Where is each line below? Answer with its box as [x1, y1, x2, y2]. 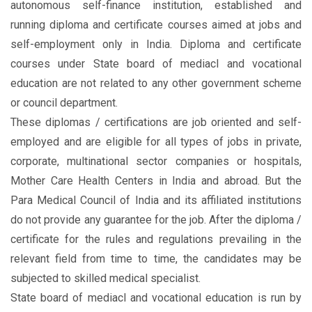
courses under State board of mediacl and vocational [10, 57, 302, 71]
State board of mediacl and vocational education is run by [10, 291, 302, 305]
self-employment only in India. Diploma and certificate [10, 38, 302, 52]
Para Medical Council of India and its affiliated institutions [10, 194, 302, 208]
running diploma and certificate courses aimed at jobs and [10, 18, 302, 32]
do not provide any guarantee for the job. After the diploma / [10, 213, 302, 227]
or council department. [10, 96, 118, 110]
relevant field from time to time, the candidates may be [10, 252, 302, 266]
